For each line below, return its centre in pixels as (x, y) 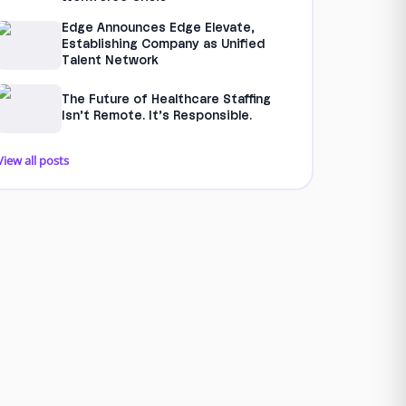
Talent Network (110, 61)
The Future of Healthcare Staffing (166, 100)
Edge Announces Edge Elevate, (158, 28)
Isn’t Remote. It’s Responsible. (156, 116)
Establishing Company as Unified (163, 44)
